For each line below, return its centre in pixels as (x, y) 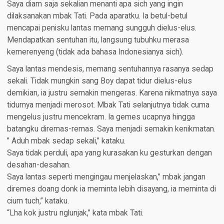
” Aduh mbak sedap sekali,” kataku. (66, 141)
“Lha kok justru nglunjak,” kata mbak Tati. (75, 213)
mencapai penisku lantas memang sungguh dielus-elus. (101, 28)
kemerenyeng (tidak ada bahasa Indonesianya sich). (95, 52)
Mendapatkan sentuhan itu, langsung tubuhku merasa (98, 40)
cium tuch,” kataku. (38, 201)
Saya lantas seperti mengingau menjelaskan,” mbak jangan (106, 177)
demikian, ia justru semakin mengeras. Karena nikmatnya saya (112, 93)
